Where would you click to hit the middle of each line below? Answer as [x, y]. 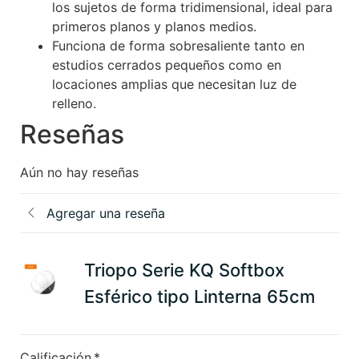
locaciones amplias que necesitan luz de [174, 84]
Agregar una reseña [106, 214]
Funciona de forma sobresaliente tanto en [178, 45]
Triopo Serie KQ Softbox [184, 270]
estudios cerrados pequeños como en [167, 65]
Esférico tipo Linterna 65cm [200, 297]
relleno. [74, 103]
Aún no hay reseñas [79, 172]
